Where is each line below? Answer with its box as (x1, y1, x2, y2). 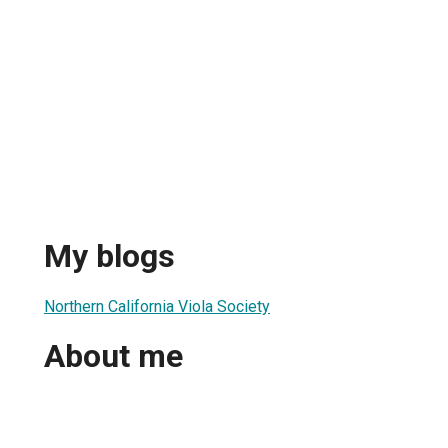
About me (44, 337, 183, 376)
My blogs (44, 237, 175, 276)
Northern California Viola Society (44, 296, 270, 316)
